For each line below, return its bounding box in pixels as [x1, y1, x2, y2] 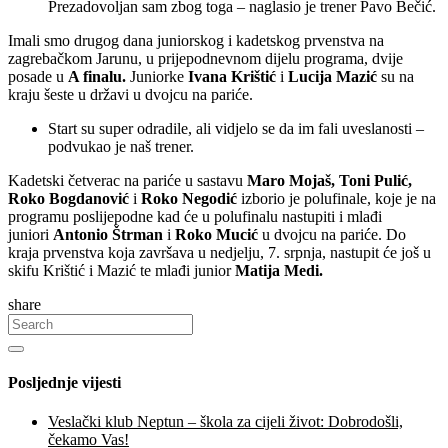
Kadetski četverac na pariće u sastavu [8, 171, 247, 189]
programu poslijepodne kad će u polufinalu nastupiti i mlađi [8, 207, 382, 225]
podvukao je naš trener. [48, 137, 194, 155]
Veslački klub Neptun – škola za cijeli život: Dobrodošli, [48, 413, 403, 431]
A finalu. [68, 67, 130, 85]
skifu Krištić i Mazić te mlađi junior [8, 261, 235, 279]
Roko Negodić [141, 189, 237, 207]
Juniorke [130, 67, 188, 85]
